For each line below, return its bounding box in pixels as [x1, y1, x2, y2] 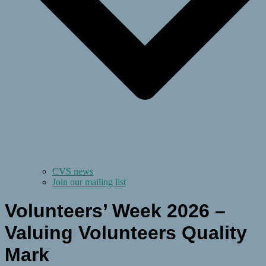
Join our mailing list [52, 177, 126, 187]
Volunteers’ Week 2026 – [5, 200, 226, 222]
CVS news [52, 166, 93, 176]
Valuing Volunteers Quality [5, 222, 247, 244]
